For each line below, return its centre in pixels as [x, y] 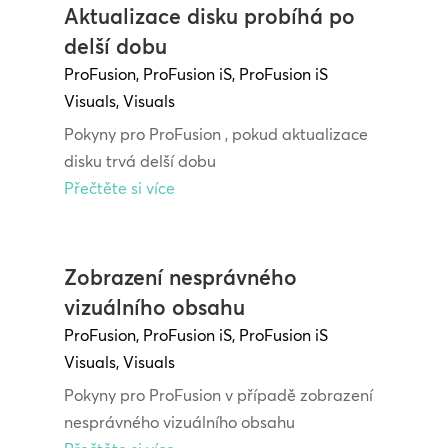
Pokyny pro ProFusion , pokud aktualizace [215, 134]
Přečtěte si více [119, 188]
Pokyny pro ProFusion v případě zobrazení [218, 395]
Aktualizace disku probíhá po [209, 16]
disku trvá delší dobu [139, 161]
